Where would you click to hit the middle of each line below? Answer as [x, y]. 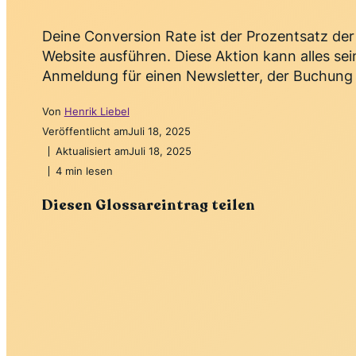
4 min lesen [84, 171]
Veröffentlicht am [85, 132]
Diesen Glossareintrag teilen [148, 205]
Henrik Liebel [97, 112]
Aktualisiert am [92, 151]
